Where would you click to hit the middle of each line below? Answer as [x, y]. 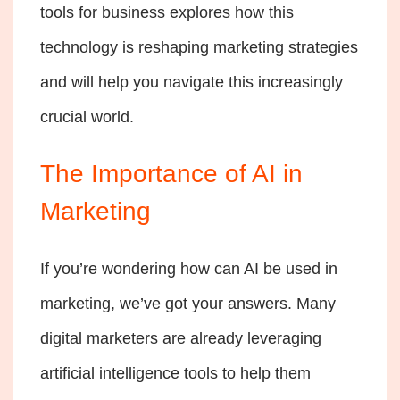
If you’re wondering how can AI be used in [189, 268]
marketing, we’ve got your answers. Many [188, 303]
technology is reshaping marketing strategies [199, 48]
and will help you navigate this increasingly [192, 83]
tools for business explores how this [167, 13]
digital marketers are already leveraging [181, 338]
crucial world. [89, 117]
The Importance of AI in [171, 174]
